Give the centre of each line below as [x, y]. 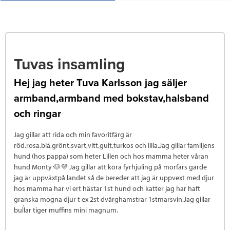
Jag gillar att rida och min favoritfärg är [73, 135]
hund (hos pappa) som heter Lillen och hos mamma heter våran [111, 156]
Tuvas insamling [70, 65]
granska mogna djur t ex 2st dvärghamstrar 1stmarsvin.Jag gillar [112, 199]
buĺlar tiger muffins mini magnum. [66, 210]
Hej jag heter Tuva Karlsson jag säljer [100, 83]
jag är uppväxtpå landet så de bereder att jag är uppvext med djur [114, 178]
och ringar [37, 114]
